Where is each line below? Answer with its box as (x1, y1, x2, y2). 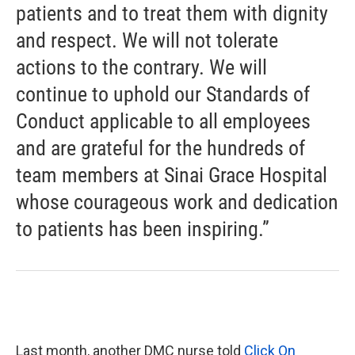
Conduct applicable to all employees (16, 109, 311, 133)
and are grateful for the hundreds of (16, 136, 305, 160)
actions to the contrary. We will (16, 55, 267, 79)
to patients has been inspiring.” (16, 216, 269, 241)
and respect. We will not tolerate (16, 28, 278, 52)
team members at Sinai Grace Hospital (16, 162, 327, 187)
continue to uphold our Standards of (16, 82, 310, 106)
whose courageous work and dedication (16, 189, 338, 214)
